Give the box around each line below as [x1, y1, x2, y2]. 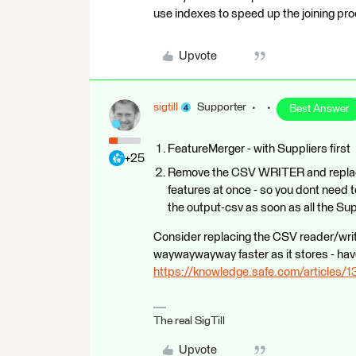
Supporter [197, 101, 246, 113]
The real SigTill [153, 315, 225, 327]
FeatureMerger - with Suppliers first [168, 142, 350, 155]
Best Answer [289, 103, 350, 114]
